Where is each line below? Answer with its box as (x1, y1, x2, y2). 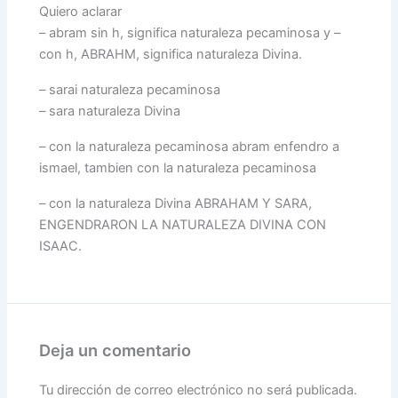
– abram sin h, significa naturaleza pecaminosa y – (39, 24, 341, 41)
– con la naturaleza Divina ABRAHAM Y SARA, (39, 195, 313, 211)
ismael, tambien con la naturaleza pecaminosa (39, 159, 317, 176)
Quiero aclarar (39, 3, 123, 20)
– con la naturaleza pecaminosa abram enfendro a (39, 138, 340, 155)
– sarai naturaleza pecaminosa (39, 81, 221, 98)
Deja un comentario (39, 339, 192, 360)
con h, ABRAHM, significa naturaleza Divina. (39, 45, 303, 62)
